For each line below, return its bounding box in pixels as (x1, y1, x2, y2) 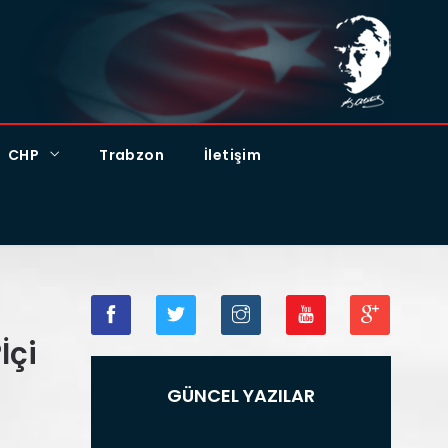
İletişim (204, 145, 262, 165)
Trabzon (99, 145, 165, 165)
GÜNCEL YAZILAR (167, 383, 315, 408)
